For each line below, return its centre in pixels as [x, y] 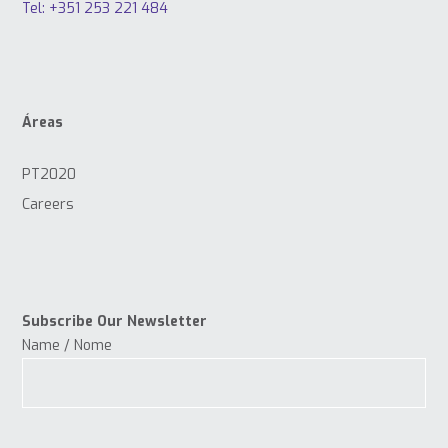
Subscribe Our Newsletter [115, 321]
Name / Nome [67, 345]
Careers [48, 204]
